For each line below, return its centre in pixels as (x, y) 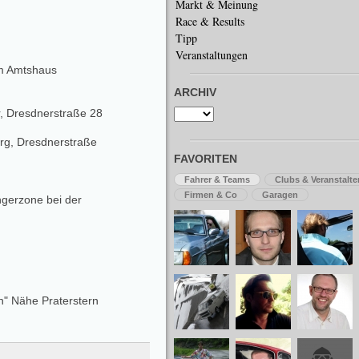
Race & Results (210, 21)
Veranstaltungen (212, 55)
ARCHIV (195, 92)
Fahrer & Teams (217, 179)
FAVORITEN (206, 159)
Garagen (280, 195)
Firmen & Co (211, 195)
